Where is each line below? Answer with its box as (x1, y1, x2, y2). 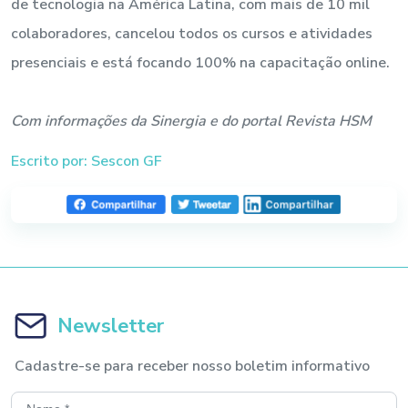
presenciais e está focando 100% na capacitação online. (11, 52, 390, 73)
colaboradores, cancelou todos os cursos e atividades (11, 23, 372, 44)
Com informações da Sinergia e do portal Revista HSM (11, 110, 372, 131)
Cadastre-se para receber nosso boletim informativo (15, 355, 370, 376)
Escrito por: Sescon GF (11, 150, 162, 171)
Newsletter (56, 311, 164, 340)
